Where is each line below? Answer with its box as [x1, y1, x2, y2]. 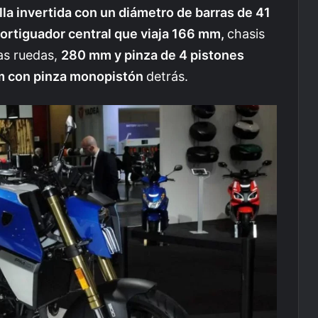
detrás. [146, 68, 188, 84]
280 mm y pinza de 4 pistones [61, 47, 244, 62]
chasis [227, 26, 265, 41]
